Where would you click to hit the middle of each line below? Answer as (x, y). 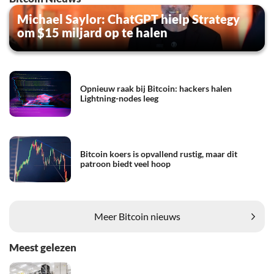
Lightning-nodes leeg (119, 98)
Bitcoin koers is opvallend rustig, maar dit (159, 154)
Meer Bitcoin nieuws (137, 217)
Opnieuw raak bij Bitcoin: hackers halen (156, 89)
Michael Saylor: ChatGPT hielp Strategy (128, 19)
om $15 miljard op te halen (92, 32)
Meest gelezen (43, 247)
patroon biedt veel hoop (125, 164)
